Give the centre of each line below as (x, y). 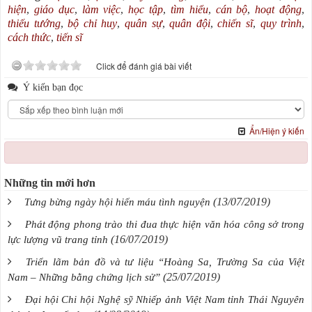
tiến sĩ (69, 38)
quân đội (190, 24)
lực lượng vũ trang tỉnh (58, 240)
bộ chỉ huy (93, 24)
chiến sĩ (235, 24)
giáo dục (54, 10)
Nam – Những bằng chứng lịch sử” (84, 278)
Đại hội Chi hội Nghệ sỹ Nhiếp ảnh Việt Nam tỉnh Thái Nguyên (165, 300)
